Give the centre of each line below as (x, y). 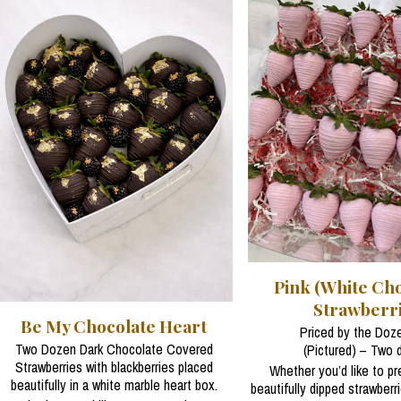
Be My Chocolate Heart (114, 326)
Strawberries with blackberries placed (114, 367)
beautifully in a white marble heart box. (114, 385)
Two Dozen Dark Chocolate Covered (114, 350)
